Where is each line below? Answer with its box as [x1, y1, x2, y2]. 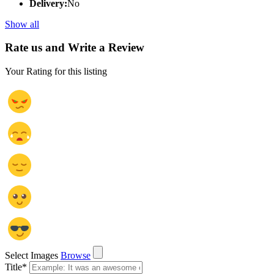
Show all [5, 18, 39, 29]
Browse [61, 250, 91, 261]
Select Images [5, 250, 58, 261]
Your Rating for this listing [5, 66, 107, 77]
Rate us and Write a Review [5, 41, 144, 54]
